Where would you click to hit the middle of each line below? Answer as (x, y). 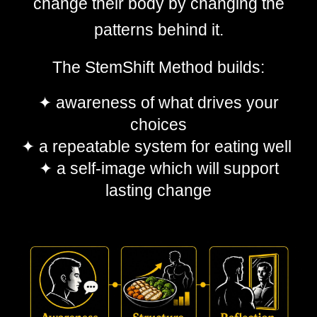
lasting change (158, 190)
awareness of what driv (138, 103)
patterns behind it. (158, 30)
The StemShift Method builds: (158, 67)
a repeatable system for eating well (165, 146)
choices (158, 125)
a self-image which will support (165, 168)
